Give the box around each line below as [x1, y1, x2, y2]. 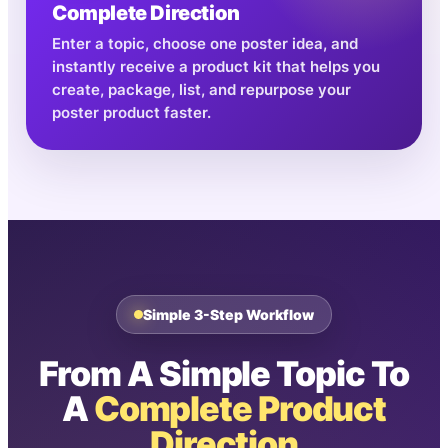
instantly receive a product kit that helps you [52, 57, 380, 76]
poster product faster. [52, 103, 211, 122]
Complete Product [93, 388, 387, 429]
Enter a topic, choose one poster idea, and [52, 34, 358, 53]
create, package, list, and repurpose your [52, 80, 351, 99]
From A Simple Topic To [38, 353, 410, 394]
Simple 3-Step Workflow [143, 306, 314, 323]
